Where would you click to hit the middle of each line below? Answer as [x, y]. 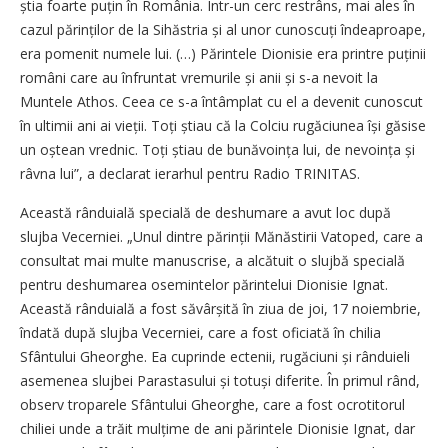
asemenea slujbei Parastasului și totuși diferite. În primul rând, [220, 380]
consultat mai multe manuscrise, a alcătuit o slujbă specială [212, 260]
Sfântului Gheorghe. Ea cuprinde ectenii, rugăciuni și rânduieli [215, 356]
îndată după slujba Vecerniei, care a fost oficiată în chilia [200, 332]
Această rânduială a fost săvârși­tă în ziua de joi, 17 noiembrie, [220, 308]
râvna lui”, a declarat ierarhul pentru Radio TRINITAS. [190, 173]
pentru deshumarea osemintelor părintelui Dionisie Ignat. [204, 284]
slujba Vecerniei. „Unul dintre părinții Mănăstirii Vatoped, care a [221, 236]
